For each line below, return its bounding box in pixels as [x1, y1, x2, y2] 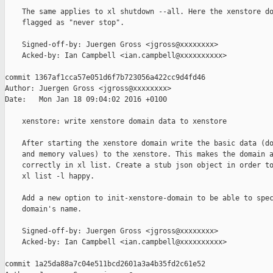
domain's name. [5, 205, 82, 214]
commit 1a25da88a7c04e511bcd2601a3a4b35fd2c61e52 [5, 260, 205, 269]
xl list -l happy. [5, 172, 94, 181]
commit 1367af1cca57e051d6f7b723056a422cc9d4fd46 [5, 73, 205, 82]
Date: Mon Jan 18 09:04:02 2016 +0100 [5, 95, 167, 104]
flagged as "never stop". [5, 18, 124, 27]
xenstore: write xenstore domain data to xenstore [5, 117, 227, 126]
